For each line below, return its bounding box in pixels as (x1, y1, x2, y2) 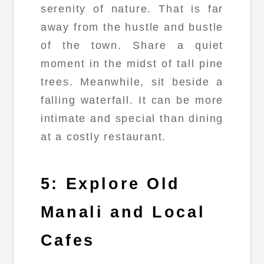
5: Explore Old (40, 175, 181, 193)
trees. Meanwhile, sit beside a (40, 75, 224, 88)
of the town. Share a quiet (40, 39, 224, 51)
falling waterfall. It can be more (40, 94, 224, 106)
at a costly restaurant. (40, 130, 167, 143)
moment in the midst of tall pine (40, 57, 224, 70)
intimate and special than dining (40, 112, 224, 124)
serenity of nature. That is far (40, 2, 224, 15)
